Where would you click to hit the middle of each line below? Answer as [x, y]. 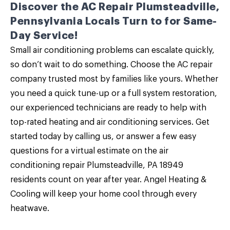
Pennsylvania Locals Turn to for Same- [114, 21]
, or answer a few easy [154, 137]
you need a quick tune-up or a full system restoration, [114, 93]
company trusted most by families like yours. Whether [114, 79]
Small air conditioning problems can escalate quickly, [112, 50]
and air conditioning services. [137, 122]
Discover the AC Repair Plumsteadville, [115, 7]
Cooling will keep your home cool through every [103, 194]
